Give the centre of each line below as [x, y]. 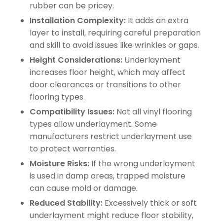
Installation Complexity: [78, 20]
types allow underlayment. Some [93, 124]
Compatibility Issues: [72, 111]
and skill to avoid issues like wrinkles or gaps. [114, 45]
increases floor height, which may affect [108, 72]
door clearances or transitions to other [105, 84]
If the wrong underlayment [142, 163]
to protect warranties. [73, 148]
